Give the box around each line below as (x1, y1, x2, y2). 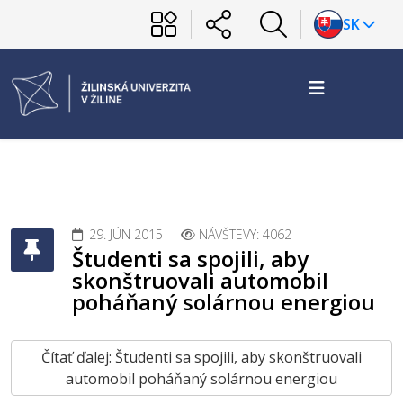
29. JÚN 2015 (89, 226, 163, 243)
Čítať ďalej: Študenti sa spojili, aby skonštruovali (41, 347, 362, 367)
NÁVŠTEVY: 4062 (199, 226, 291, 243)
